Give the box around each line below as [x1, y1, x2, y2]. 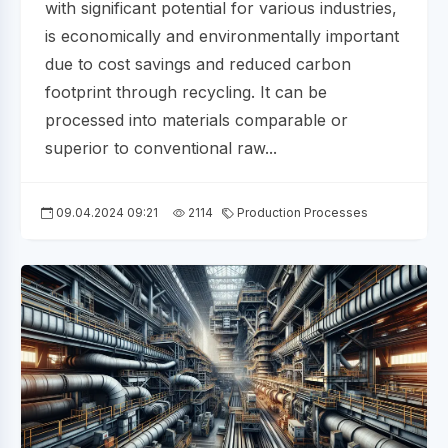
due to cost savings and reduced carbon [45, 54, 351, 75]
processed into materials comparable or [45, 110, 348, 131]
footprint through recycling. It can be [45, 82, 327, 103]
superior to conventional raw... [45, 138, 277, 159]
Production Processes [234, 205, 368, 221]
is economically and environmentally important [45, 26, 399, 47]
